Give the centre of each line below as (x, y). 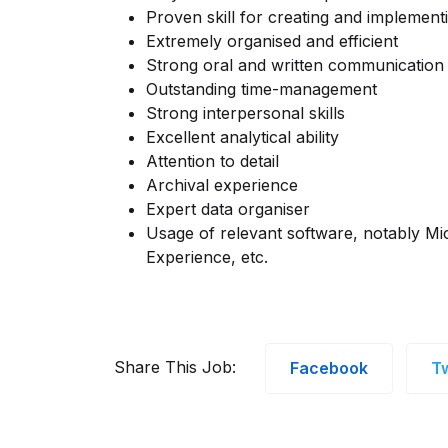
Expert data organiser (228, 209)
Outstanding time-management (261, 89)
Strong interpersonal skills (245, 113)
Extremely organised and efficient (272, 41)
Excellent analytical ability (242, 137)
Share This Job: (175, 366)
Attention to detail (212, 161)
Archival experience (222, 185)
